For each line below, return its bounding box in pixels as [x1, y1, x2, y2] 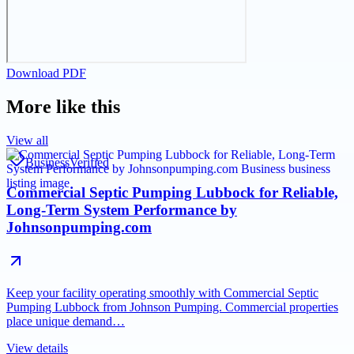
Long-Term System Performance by [6, 201, 237, 219]
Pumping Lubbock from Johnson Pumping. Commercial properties [6, 300, 338, 314]
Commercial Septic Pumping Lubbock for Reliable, [6, 184, 338, 201]
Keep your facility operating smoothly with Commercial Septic [6, 286, 318, 300]
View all [6, 133, 48, 147]
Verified [70, 155, 109, 169]
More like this [6, 96, 120, 117]
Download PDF [6, 66, 86, 80]
